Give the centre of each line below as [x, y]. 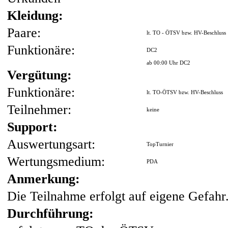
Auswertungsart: [51, 144]
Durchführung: [50, 213]
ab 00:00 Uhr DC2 [168, 63]
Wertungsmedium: [56, 162]
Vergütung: [39, 75]
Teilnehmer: [39, 110]
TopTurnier [160, 144]
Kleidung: [35, 16]
